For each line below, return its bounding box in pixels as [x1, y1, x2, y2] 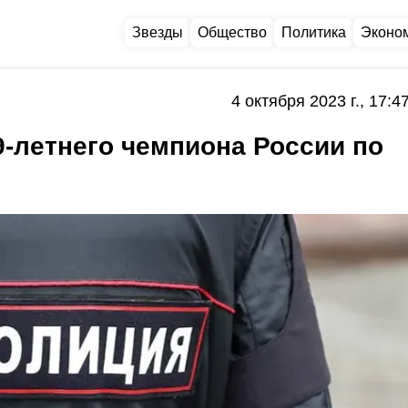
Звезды [132, 25, 183, 40]
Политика [281, 25, 346, 40]
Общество [198, 25, 267, 40]
